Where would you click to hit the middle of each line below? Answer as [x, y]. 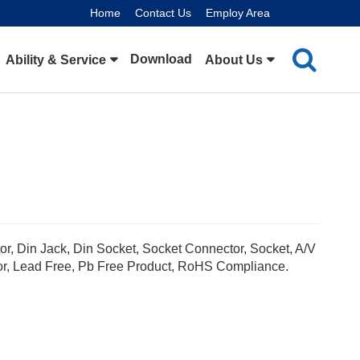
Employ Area [238, 13]
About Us [234, 60]
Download [162, 59]
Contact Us [163, 13]
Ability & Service [56, 60]
